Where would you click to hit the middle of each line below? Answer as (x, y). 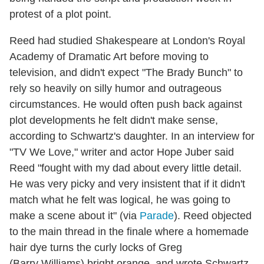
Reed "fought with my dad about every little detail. (126, 168)
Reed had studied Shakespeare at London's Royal (127, 40)
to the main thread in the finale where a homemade (129, 231)
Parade (157, 215)
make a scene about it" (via (75, 215)
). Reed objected (213, 215)
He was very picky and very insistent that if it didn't (127, 184)
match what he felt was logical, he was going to (120, 199)
